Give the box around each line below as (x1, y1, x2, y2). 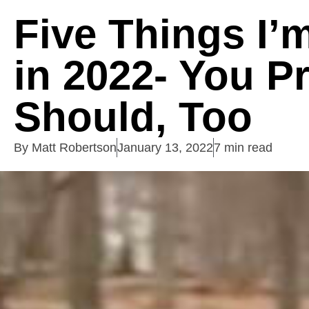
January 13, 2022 (117, 141, 213, 154)
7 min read (214, 141, 272, 154)
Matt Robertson (28, 141, 117, 154)
